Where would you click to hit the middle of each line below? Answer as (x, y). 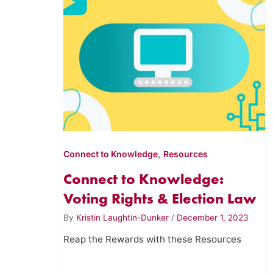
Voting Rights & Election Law (160, 199)
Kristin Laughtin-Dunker (124, 217)
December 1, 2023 (213, 217)
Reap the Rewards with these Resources (153, 239)
